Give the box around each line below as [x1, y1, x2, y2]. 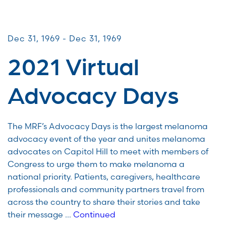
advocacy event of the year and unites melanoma [8, 134, 205, 144]
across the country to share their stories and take [8, 197, 200, 207]
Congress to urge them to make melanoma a [8, 159, 185, 169]
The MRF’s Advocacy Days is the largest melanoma [8, 121, 208, 132]
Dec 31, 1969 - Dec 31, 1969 [8, 33, 122, 44]
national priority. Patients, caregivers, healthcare [8, 172, 200, 182]
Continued [73, 209, 116, 220]
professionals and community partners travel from [8, 184, 204, 195]
